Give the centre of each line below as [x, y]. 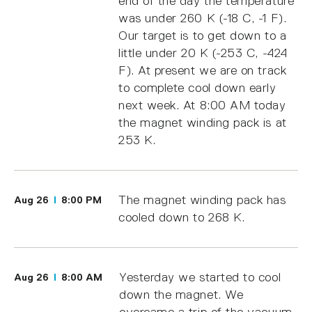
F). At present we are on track [203, 70]
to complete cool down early [197, 87]
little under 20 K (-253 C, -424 [203, 53]
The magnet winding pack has [202, 200]
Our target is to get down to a [203, 35]
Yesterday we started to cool [200, 277]
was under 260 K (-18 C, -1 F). [203, 18]
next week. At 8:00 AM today [202, 105]
